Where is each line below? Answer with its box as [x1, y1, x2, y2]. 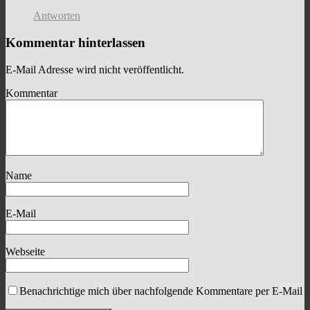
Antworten [33, 10, 80, 22]
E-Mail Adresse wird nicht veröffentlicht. [6, 63, 184, 75]
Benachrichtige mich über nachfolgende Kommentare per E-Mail [19, 284, 302, 297]
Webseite [6, 245, 45, 257]
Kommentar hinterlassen [6, 35, 145, 51]
